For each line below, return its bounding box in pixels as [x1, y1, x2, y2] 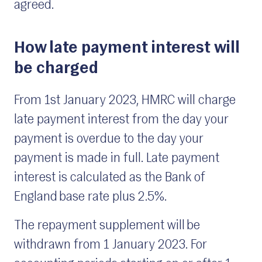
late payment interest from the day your [14, 113, 229, 127]
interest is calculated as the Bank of [14, 171, 205, 185]
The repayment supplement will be [14, 219, 200, 233]
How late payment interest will [14, 40, 240, 57]
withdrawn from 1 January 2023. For [14, 239, 207, 253]
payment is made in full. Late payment [14, 152, 219, 166]
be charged [14, 61, 98, 78]
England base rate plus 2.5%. [14, 191, 167, 205]
